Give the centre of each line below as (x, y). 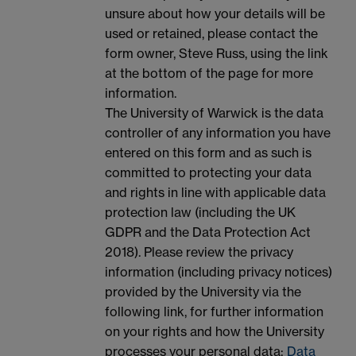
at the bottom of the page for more (209, 74)
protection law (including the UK (200, 213)
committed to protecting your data (208, 173)
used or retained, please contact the (211, 34)
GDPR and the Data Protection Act (208, 232)
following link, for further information (214, 312)
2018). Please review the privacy (199, 252)
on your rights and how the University (215, 332)
